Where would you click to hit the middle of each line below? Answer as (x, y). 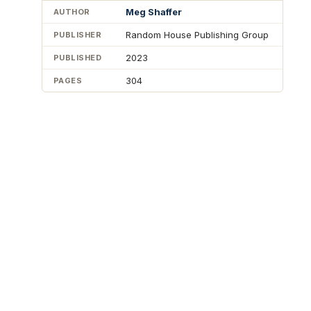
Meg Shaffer (154, 11)
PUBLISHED (77, 57)
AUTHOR (72, 11)
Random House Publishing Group (197, 34)
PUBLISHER (77, 34)
